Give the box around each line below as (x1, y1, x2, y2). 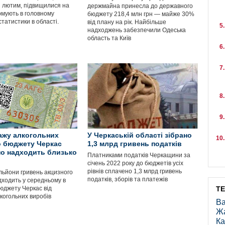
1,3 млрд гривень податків (87, 140, 182, 148)
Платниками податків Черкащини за (87, 152, 190, 159)
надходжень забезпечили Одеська (87, 27, 186, 34)
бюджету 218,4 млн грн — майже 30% (87, 11, 194, 18)
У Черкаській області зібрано (87, 131, 192, 139)
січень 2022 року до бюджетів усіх (87, 160, 183, 167)
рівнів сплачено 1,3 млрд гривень (87, 168, 182, 175)
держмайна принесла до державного (87, 3, 193, 10)
